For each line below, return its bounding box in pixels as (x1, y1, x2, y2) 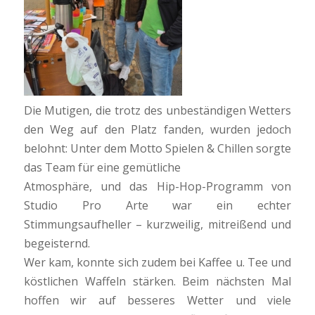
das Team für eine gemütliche (23, 159, 181, 175)
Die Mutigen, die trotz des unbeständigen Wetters (23, 102, 292, 118)
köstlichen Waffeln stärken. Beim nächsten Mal (23, 273, 292, 289)
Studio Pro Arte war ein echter (23, 197, 292, 213)
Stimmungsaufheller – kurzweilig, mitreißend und (23, 216, 292, 232)
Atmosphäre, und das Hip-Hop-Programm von (23, 178, 292, 194)
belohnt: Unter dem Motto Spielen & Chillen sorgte (23, 140, 292, 156)
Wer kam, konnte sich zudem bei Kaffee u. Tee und (23, 254, 292, 270)
